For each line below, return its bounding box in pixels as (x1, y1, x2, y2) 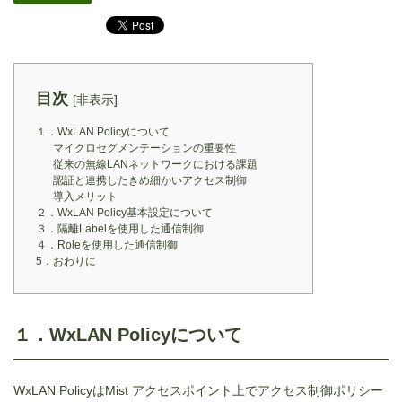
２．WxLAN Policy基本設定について (36, 205, 213, 219)
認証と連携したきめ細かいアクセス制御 (52, 173, 247, 187)
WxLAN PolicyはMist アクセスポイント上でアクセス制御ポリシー (13, 382, 383, 398)
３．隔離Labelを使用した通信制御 (36, 222, 204, 235)
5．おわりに (36, 254, 96, 267)
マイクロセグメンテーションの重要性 (52, 141, 236, 154)
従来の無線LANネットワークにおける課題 (52, 157, 258, 170)
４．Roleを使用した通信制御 (36, 238, 178, 251)
